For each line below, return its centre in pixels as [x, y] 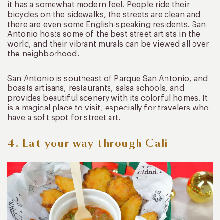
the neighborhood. [43, 54]
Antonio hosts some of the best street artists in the [104, 35]
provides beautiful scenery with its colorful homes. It [108, 98]
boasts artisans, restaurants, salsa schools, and [96, 89]
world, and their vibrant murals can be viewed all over [108, 44]
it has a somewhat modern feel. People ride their [98, 5]
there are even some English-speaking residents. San [107, 25]
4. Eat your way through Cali [88, 144]
